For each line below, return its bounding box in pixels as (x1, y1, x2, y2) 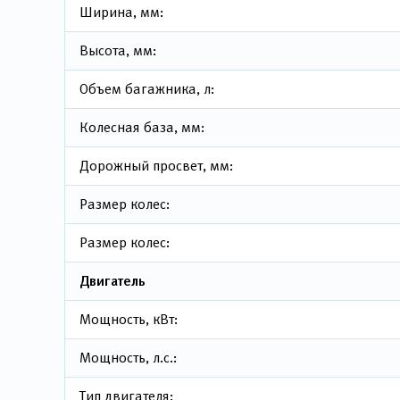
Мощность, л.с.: (79, 350, 177, 365)
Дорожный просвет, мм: (79, 158, 233, 173)
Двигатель (79, 272, 146, 288)
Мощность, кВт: (79, 312, 178, 327)
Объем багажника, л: (79, 81, 214, 96)
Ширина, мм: (79, 4, 163, 20)
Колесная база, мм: (79, 120, 204, 135)
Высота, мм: (79, 43, 156, 58)
